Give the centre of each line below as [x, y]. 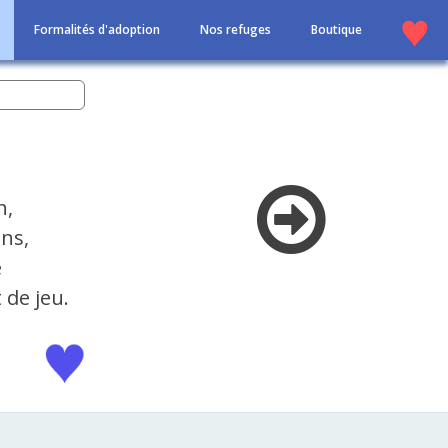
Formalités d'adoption [97, 29]
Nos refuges [235, 29]
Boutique [336, 29]
